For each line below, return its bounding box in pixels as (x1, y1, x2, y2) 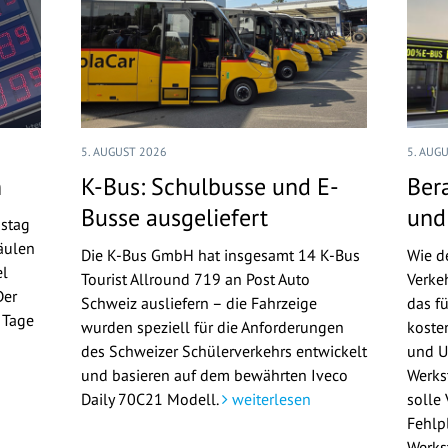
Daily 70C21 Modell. (80, 389, 222, 409)
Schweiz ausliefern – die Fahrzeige (80, 293, 317, 313)
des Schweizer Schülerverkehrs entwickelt (80, 341, 367, 361)
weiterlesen (227, 389, 311, 409)
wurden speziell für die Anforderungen (80, 317, 344, 337)
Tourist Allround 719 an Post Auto (80, 269, 310, 289)
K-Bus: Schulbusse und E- (80, 171, 339, 202)
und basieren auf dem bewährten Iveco (80, 365, 348, 385)
